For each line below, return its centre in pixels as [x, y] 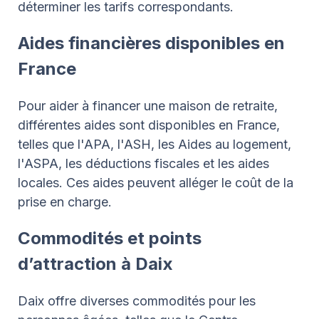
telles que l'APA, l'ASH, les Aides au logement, [155, 144]
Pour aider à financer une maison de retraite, [148, 105]
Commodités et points [110, 238]
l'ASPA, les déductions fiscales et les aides [143, 163]
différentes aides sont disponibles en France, [149, 125]
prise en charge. [65, 202]
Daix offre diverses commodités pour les [137, 300]
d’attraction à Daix [95, 263]
